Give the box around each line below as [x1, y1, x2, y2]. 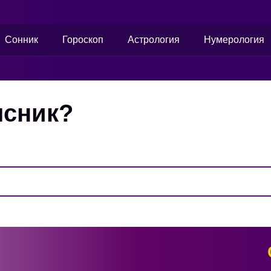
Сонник [5, 34, 39, 45]
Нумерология [204, 34, 265, 45]
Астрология [128, 34, 180, 45]
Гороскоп [62, 34, 104, 45]
